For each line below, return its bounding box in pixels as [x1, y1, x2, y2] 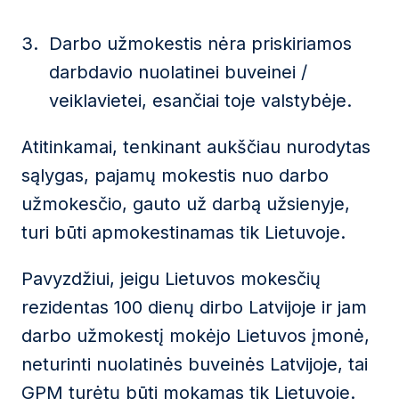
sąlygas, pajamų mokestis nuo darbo [21, 165, 329, 186]
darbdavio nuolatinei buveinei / [49, 61, 307, 83]
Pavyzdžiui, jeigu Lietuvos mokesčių [21, 268, 321, 289]
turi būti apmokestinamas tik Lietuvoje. [21, 222, 346, 243]
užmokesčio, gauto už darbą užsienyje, [21, 193, 350, 215]
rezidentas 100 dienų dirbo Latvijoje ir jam [21, 297, 367, 318]
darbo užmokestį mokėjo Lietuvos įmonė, [21, 325, 370, 346]
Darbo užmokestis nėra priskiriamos [49, 33, 352, 54]
